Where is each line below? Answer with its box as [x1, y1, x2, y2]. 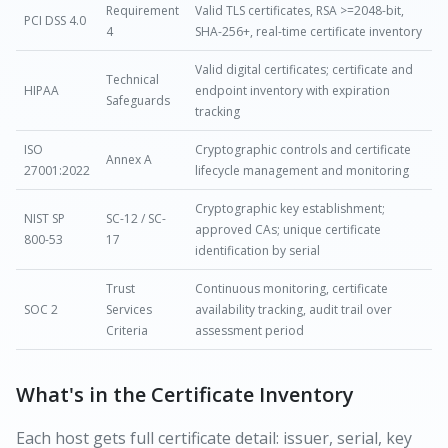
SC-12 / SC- [106, 210, 166, 228]
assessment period [195, 322, 304, 340]
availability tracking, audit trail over [195, 301, 392, 319]
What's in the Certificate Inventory [16, 381, 354, 409]
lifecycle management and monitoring [195, 162, 409, 180]
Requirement [106, 2, 179, 20]
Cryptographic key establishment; [195, 200, 385, 218]
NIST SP [24, 210, 65, 228]
